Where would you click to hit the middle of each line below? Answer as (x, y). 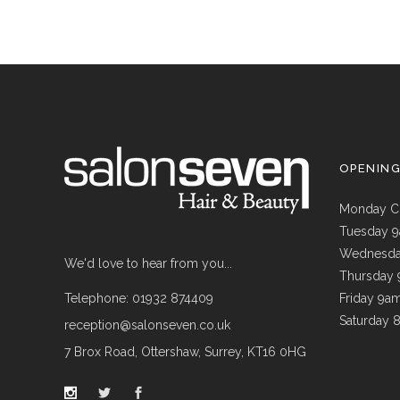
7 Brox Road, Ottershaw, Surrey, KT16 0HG (185, 352)
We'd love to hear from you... (148, 263)
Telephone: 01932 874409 (139, 298)
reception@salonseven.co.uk (147, 325)
